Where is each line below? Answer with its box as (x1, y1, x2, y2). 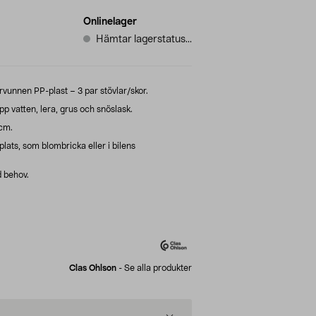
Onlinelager (83, 16, 137, 27)
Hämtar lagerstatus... (96, 34, 192, 44)
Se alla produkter (124, 263, 192, 272)
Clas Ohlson (69, 263, 116, 272)
